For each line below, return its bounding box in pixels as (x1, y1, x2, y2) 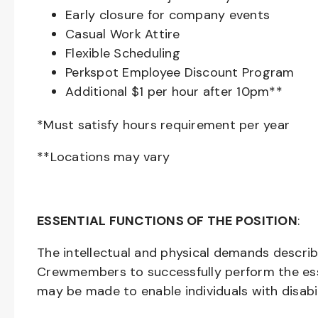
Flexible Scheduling (65, 45, 180, 62)
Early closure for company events (65, 6, 270, 23)
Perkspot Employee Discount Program (65, 64, 295, 81)
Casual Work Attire (65, 26, 180, 43)
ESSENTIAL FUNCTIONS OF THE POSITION (37, 212, 297, 229)
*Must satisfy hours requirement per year (37, 116, 290, 133)
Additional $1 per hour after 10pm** (65, 83, 283, 100)
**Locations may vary (37, 148, 174, 165)
